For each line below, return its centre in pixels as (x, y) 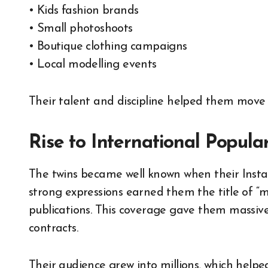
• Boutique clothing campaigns (108, 47)
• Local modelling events (93, 65)
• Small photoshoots (81, 29)
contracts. (54, 229)
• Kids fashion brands (84, 11)
